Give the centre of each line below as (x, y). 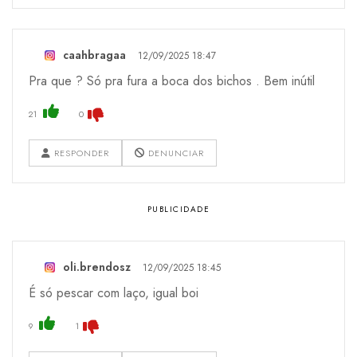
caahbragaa (94, 55)
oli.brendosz (97, 267)
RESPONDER (80, 153)
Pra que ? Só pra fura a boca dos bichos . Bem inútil (172, 80)
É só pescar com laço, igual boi (114, 292)
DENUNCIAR (175, 153)
